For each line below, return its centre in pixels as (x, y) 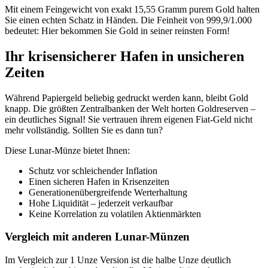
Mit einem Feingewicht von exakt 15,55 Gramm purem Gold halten (132, 9)
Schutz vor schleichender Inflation (93, 170)
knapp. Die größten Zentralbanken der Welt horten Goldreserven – (130, 108)
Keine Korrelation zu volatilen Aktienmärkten (115, 214)
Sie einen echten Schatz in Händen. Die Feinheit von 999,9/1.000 (128, 20)
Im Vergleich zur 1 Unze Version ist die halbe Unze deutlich (118, 260)
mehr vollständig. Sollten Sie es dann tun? (84, 130)
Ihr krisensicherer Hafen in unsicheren (124, 56)
